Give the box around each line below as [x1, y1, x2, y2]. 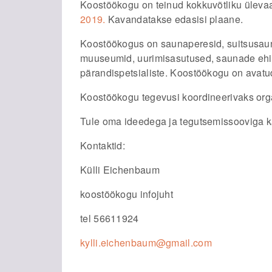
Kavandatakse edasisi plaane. [107, 12, 243, 26]
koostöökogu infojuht [80, 187, 173, 201]
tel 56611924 [80, 211, 139, 225]
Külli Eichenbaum [80, 163, 160, 177]
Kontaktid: [80, 138, 125, 152]
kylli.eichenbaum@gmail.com [80, 236, 212, 250]
